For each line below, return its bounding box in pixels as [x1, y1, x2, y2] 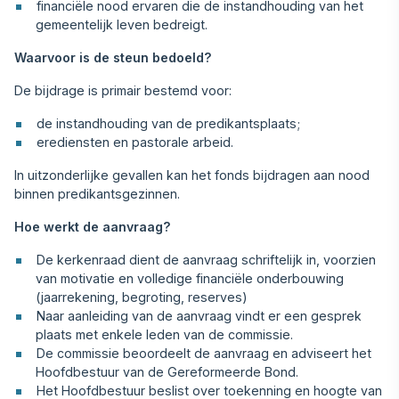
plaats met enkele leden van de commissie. [36, 327, 294, 342]
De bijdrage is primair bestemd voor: [14, 83, 232, 98]
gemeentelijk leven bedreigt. [36, 17, 208, 32]
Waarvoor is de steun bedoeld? [14, 50, 212, 65]
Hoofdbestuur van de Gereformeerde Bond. [36, 364, 299, 379]
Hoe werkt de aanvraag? [14, 219, 171, 234]
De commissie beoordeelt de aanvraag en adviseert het [37, 346, 372, 361]
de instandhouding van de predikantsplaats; [37, 116, 301, 131]
